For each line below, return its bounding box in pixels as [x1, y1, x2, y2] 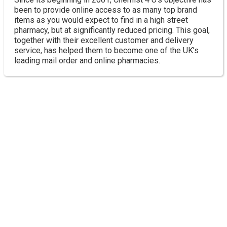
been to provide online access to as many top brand [14, 5, 197, 15]
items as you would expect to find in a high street [14, 15, 188, 25]
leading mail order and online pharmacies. [14, 56, 160, 66]
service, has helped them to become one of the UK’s [14, 46, 199, 56]
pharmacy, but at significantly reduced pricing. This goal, [14, 25, 210, 35]
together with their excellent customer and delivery [14, 35, 194, 46]
